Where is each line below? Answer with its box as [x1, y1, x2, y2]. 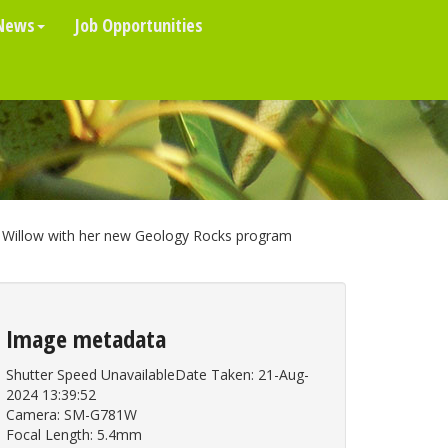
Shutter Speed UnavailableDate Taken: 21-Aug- [6, 365, 309, 384]
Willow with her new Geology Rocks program [2, 226, 292, 245]
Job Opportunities [75, 13, 203, 37]
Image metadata [6, 322, 166, 355]
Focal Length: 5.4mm [6, 425, 142, 444]
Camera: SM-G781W [6, 405, 137, 424]
